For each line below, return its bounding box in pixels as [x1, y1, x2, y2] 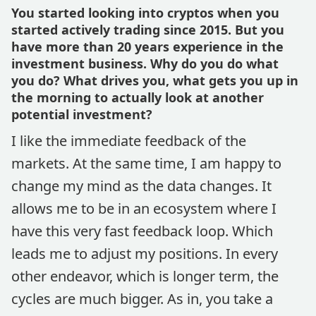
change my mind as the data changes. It [11, 176, 272, 195]
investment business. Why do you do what [11, 55, 279, 72]
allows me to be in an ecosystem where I [11, 199, 276, 218]
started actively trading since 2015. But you [11, 21, 284, 38]
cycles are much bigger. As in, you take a [11, 289, 273, 308]
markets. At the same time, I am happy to [11, 154, 281, 173]
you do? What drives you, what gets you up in [11, 72, 298, 89]
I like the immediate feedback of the [11, 131, 246, 150]
